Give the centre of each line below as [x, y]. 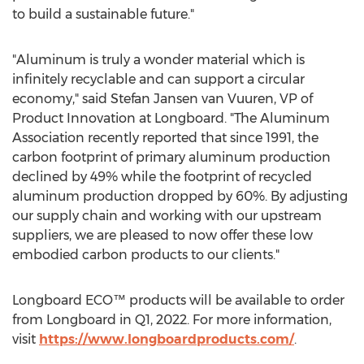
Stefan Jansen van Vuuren [192, 99]
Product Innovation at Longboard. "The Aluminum [171, 118]
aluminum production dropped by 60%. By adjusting [180, 196]
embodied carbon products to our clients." [146, 255]
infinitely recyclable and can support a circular [158, 79]
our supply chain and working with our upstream [167, 216]
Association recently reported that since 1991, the [165, 138]
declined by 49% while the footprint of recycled [162, 177]
